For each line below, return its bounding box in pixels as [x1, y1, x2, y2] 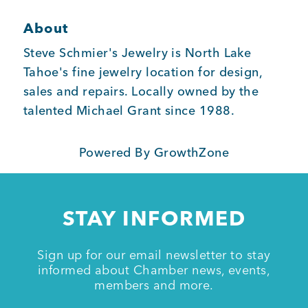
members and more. [94, 277, 214, 294]
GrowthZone [153, 144, 230, 161]
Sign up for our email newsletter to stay [37, 247, 271, 263]
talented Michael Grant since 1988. [23, 102, 234, 119]
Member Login [11, 32, 97, 45]
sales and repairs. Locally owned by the [23, 83, 259, 100]
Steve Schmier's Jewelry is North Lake [23, 45, 252, 61]
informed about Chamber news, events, [37, 262, 271, 278]
